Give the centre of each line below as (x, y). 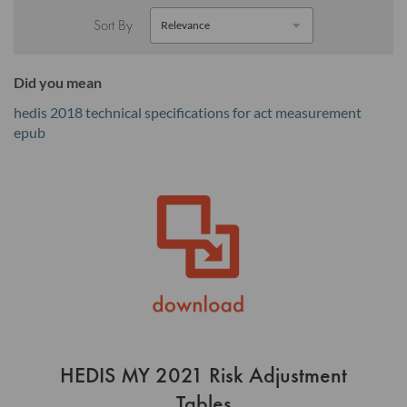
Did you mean (58, 82)
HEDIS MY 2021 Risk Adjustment (203, 375)
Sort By (113, 25)
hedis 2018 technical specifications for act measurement (188, 112)
